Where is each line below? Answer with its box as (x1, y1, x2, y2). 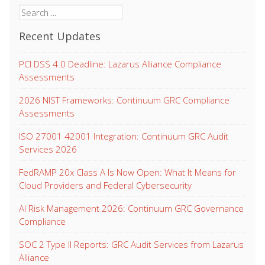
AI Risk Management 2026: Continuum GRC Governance (19, 202, 244, 215)
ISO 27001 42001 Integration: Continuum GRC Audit (19, 130, 228, 143)
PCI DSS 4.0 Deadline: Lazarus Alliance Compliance (19, 58, 221, 70)
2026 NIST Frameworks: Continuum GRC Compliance (19, 94, 230, 106)
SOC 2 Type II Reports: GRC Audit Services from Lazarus (19, 238, 244, 251)
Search (18, 5, 47, 17)
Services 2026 (19, 143, 77, 156)
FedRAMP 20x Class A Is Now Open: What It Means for (19, 166, 236, 179)
